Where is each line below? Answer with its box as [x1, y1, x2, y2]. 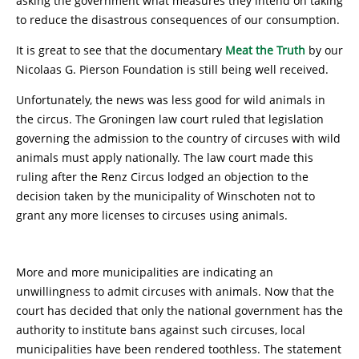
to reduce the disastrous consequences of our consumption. [16, 12, 340, 27]
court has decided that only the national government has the [16, 303, 343, 318]
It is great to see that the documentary [16, 42, 225, 58]
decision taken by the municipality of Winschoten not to [16, 188, 315, 204]
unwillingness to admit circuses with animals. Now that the [16, 284, 334, 299]
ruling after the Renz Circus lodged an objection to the [16, 169, 309, 184]
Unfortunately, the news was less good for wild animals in [16, 92, 325, 107]
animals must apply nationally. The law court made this [16, 150, 313, 165]
